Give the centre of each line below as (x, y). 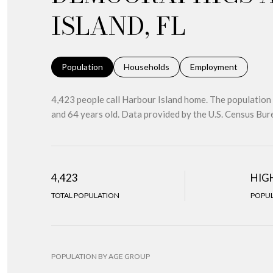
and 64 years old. (85, 114)
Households (147, 67)
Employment (214, 67)
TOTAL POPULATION (85, 195)
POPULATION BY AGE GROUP (101, 256)
